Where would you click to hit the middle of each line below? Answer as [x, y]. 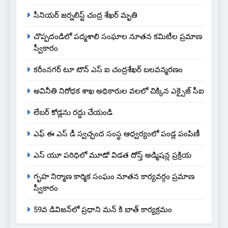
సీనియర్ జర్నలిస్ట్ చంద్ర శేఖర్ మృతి [85, 16]
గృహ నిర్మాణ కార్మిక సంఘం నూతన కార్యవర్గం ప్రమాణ [114, 177]
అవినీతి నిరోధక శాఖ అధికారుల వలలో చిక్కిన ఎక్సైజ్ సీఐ [119, 91]
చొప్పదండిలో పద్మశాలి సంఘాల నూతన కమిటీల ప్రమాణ [118, 37]
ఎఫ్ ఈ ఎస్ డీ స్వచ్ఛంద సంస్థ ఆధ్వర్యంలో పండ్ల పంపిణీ [117, 134]
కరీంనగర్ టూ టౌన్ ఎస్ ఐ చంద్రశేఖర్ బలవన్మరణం [108, 70]
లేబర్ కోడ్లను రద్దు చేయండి [73, 113]
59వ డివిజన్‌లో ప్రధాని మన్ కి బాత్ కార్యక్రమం [103, 210]
